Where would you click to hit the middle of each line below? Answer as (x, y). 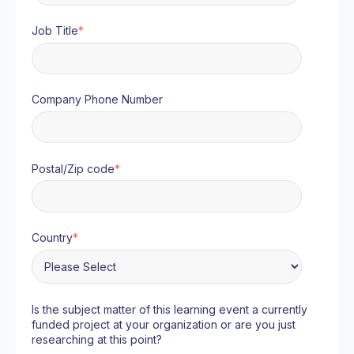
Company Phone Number (97, 100)
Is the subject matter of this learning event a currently (169, 309)
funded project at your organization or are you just (164, 324)
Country (52, 238)
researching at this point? (97, 339)
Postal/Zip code (73, 168)
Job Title (55, 31)
